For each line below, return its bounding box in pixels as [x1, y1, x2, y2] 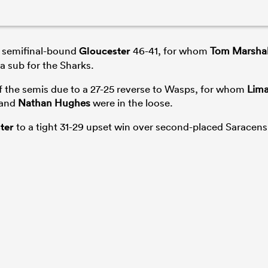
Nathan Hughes [18, 96, 90, 109]
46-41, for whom [130, 44, 210, 57]
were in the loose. [90, 96, 173, 109]
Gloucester [79, 44, 130, 57]
